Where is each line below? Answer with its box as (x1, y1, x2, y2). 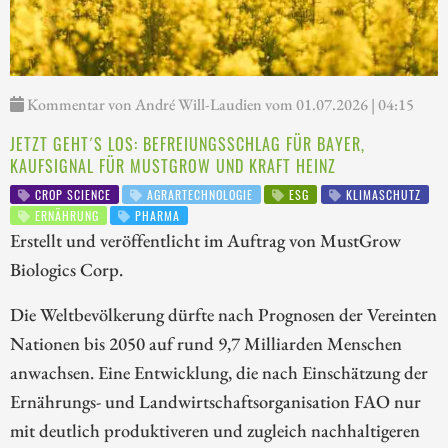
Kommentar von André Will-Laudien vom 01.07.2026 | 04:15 (24, 94, 414, 116)
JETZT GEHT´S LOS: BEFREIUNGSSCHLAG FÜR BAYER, (10, 132, 365, 157)
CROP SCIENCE (31, 186, 111, 204)
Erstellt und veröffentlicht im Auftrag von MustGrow (10, 228, 401, 253)
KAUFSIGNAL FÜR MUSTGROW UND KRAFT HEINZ (10, 154, 336, 179)
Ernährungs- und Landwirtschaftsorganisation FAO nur (10, 389, 421, 414)
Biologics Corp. (10, 257, 123, 282)
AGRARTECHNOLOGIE (143, 186, 254, 204)
